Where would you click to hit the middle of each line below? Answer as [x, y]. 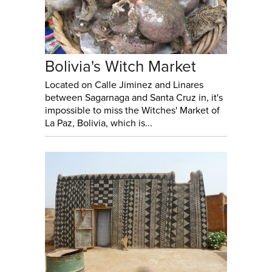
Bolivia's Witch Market [121, 66]
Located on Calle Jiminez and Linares [124, 85]
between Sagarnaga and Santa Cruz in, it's [134, 97]
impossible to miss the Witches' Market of [132, 110]
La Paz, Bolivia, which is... [99, 123]
